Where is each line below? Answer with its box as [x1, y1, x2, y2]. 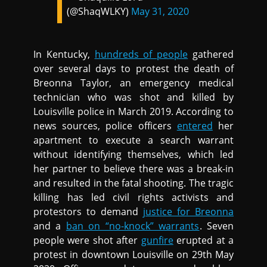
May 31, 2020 [131, 5, 190, 18]
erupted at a [173, 234, 234, 247]
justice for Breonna [142, 205, 234, 219]
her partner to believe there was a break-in [33, 162, 234, 176]
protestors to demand [33, 205, 143, 219]
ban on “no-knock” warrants [66, 219, 200, 233]
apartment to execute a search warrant [33, 133, 234, 147]
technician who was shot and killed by [33, 91, 234, 104]
